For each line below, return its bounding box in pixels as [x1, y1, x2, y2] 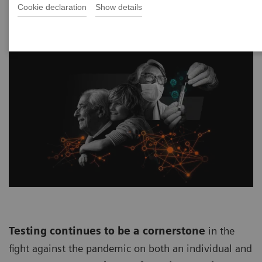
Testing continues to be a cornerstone [9, 225, 205, 237]
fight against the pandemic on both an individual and [9, 242, 252, 255]
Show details [95, 2, 142, 12]
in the [205, 225, 235, 237]
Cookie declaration [18, 2, 87, 12]
